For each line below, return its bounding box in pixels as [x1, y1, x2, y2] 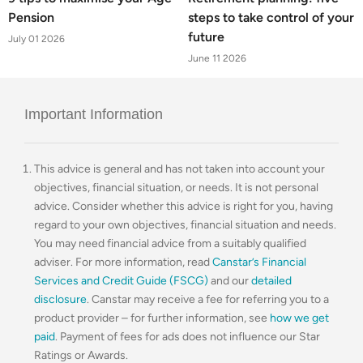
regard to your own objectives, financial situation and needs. [34, 217, 336, 232]
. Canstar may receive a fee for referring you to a [87, 292, 329, 306]
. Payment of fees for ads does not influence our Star [55, 329, 320, 344]
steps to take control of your [187, 9, 354, 25]
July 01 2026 [8, 32, 65, 45]
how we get [270, 310, 329, 325]
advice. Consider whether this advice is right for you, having [34, 199, 333, 213]
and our [208, 273, 251, 288]
